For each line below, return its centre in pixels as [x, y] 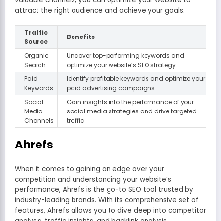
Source [36, 41]
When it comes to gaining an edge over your [90, 169]
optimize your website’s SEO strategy [121, 65]
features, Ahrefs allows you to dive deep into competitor [110, 211]
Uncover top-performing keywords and [125, 55]
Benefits [81, 37]
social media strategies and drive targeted [132, 111]
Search [35, 65]
